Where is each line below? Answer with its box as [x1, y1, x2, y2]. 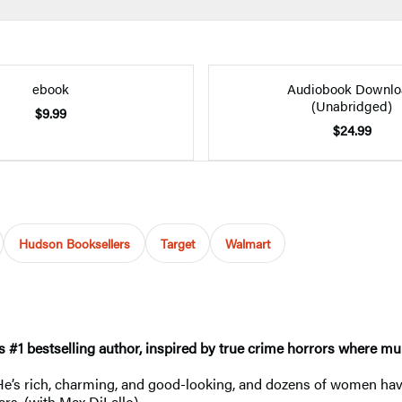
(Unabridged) [311, 95, 392, 115]
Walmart [225, 233, 270, 252]
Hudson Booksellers [19, 233, 130, 252]
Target [161, 233, 195, 252]
